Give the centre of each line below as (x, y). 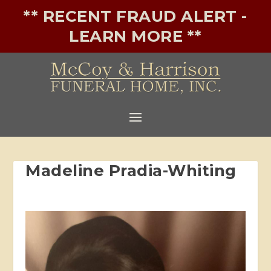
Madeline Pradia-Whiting (131, 170)
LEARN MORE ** (135, 36)
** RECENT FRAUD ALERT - (135, 16)
